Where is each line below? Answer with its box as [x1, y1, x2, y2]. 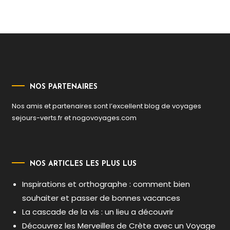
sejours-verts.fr [12, 112, 63, 123]
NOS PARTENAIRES [30, 83, 98, 91]
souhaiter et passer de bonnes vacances [22, 192, 181, 203]
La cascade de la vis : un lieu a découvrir [22, 206, 174, 217]
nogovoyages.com [72, 112, 137, 123]
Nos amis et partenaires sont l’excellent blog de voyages [12, 101, 202, 111]
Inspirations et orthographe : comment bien [22, 178, 190, 189]
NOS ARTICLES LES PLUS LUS [30, 160, 137, 168]
